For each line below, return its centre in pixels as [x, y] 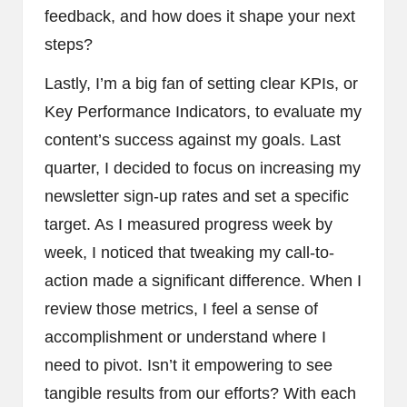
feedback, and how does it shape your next [200, 16]
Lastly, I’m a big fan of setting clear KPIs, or [201, 83]
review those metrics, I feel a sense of [181, 308]
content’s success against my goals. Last [193, 139]
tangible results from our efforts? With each [200, 393]
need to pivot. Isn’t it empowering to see [189, 365]
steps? [69, 44]
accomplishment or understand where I [185, 337]
